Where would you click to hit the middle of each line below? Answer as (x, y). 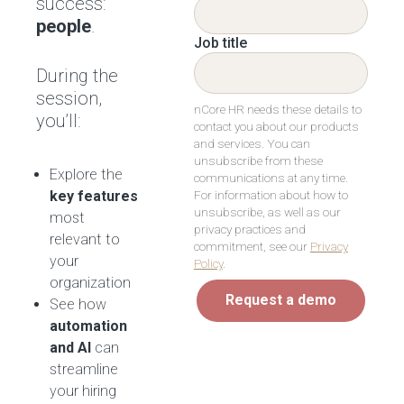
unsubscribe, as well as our (267, 211)
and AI (70, 348)
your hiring (83, 391)
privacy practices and (249, 229)
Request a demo (280, 300)
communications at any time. (271, 177)
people (64, 26)
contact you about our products (276, 126)
